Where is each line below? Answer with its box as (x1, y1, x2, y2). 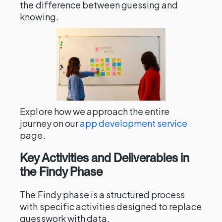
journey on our (20, 117, 80, 129)
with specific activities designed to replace (20, 201, 202, 212)
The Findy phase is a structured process (20, 189, 185, 200)
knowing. (20, 11, 58, 22)
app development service (79, 117, 188, 129)
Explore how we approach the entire (20, 106, 170, 117)
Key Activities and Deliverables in (20, 151, 190, 165)
